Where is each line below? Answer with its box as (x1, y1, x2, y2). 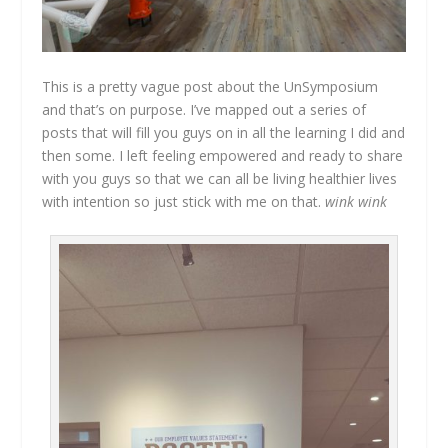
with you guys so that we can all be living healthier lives (42, 168, 398, 188)
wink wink (325, 191, 388, 211)
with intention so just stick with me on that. (42, 191, 326, 211)
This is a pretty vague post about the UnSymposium (42, 76, 379, 96)
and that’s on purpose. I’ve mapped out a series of (42, 99, 367, 119)
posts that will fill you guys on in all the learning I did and (42, 122, 406, 142)
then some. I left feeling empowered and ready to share (42, 145, 404, 165)
